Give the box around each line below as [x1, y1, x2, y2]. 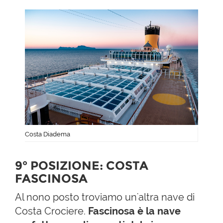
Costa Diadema [25, 130, 70, 138]
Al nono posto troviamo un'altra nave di [15, 191, 195, 203]
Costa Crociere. [15, 205, 86, 217]
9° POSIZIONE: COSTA [15, 158, 148, 173]
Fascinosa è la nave [86, 205, 181, 217]
